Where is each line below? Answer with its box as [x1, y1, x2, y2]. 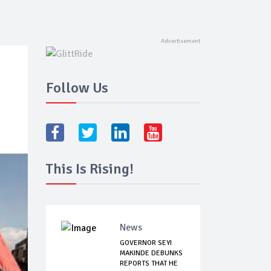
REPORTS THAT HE [120, 259, 178, 269]
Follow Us [46, 79, 108, 97]
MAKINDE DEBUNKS [120, 249, 183, 258]
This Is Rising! [46, 160, 134, 178]
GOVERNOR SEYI [120, 238, 172, 248]
